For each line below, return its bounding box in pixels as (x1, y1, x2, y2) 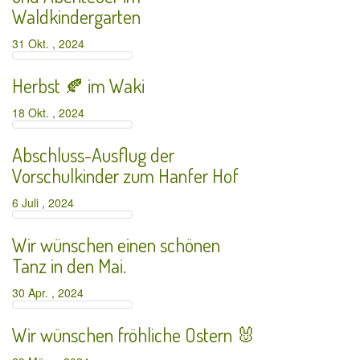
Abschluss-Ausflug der (12, 142, 174, 167)
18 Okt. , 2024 (12, 104, 91, 121)
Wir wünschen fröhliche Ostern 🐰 (12, 322, 256, 347)
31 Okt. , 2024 (12, 35, 91, 51)
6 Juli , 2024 (12, 194, 80, 211)
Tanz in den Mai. (12, 253, 126, 278)
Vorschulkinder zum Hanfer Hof (12, 163, 239, 188)
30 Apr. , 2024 (12, 284, 90, 301)
